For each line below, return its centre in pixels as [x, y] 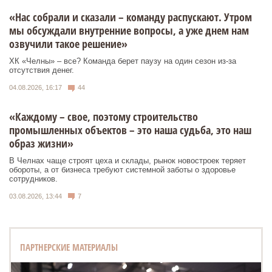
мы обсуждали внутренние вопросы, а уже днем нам [129, 31]
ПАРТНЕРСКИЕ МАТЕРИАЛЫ [69, 247]
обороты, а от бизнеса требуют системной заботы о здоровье [122, 169]
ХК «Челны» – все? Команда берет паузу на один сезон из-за [123, 61]
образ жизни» [41, 143]
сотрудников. [33, 178]
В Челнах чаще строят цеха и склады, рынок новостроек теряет [127, 160]
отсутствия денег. [42, 70]
